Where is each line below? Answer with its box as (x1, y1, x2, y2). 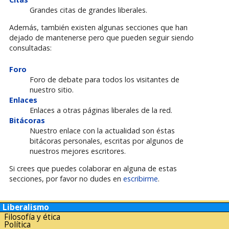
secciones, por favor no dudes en (9, 174, 123, 184)
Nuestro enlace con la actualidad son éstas (29, 125, 175, 135)
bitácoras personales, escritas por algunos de (29, 135, 184, 146)
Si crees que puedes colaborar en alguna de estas (9, 164, 177, 174)
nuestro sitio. (29, 84, 74, 95)
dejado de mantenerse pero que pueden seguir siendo (9, 33, 194, 43)
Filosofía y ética (4, 211, 60, 222)
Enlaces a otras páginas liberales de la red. (29, 105, 172, 115)
